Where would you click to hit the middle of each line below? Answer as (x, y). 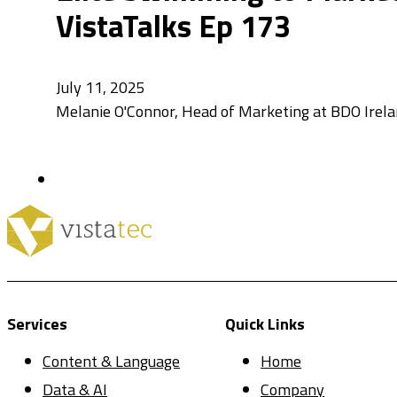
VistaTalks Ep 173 (173, 26)
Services (37, 324)
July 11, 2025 (101, 87)
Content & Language (111, 362)
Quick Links (265, 324)
